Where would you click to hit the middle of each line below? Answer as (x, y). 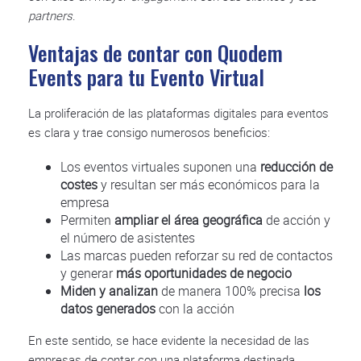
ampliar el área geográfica (189, 220)
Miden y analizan (109, 290)
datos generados (108, 308)
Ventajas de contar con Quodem (156, 52)
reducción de (297, 166)
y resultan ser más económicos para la (209, 184)
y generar (88, 273)
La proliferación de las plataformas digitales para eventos (178, 112)
